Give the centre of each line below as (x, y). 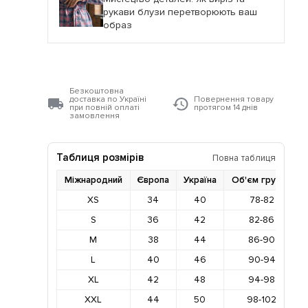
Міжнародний (93, 180)
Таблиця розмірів (100, 158)
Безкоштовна (96, 91)
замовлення (94, 116)
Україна (200, 180)
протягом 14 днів (225, 108)
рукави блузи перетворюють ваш (180, 12)
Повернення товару (233, 100)
